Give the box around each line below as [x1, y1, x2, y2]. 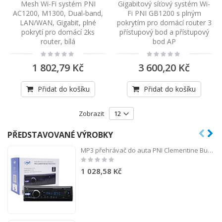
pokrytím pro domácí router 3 [116, 18, 212, 28]
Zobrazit [78, 109, 104, 118]
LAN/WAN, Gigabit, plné [20, 18, 96, 28]
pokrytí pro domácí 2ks [21, 27, 95, 37]
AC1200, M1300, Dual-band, [13, 8, 103, 18]
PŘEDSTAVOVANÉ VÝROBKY [7, 129, 113, 141]
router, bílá [41, 37, 75, 47]
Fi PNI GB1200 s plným [127, 8, 201, 18]
